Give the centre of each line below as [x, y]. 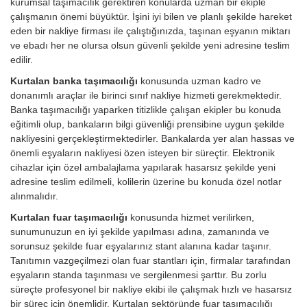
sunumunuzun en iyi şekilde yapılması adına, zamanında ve [140, 232]
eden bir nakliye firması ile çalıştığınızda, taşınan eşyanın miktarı [150, 31]
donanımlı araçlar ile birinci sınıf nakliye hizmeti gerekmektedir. [146, 96]
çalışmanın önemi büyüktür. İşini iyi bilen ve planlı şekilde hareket [151, 17]
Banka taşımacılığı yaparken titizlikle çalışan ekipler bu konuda [146, 110]
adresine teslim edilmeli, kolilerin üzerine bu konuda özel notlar [146, 182]
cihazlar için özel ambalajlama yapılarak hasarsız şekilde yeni [143, 168]
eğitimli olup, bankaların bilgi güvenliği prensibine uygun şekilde [147, 124]
